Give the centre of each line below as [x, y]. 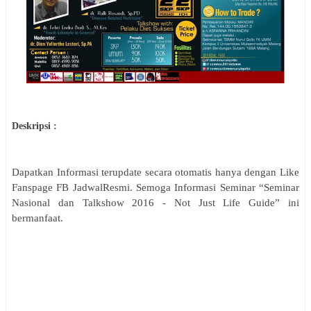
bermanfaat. [37, 218]
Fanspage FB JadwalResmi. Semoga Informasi [116, 187]
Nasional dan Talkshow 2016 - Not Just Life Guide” [146, 202]
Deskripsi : [34, 126]
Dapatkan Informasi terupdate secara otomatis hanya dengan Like [155, 172]
